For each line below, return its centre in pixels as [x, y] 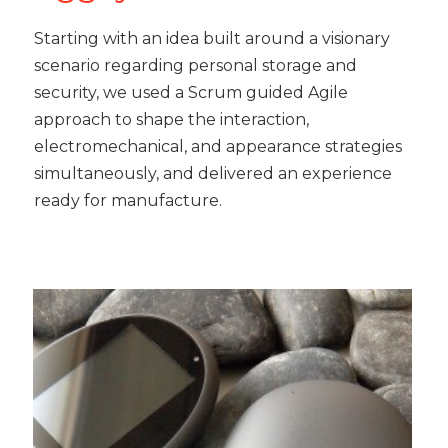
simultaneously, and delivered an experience [213, 174]
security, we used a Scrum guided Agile [191, 93]
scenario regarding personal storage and [196, 66]
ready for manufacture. [128, 201]
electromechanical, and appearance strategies [218, 147]
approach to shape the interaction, [172, 120]
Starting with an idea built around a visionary [212, 39]
